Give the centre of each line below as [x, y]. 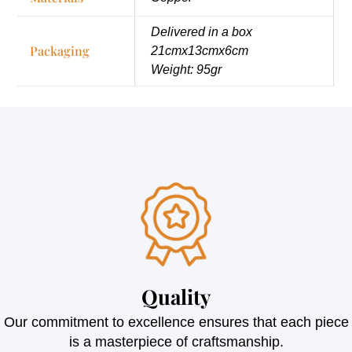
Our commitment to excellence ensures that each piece [176, 323]
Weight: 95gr [187, 69]
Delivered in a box [202, 31]
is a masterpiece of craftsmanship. [176, 342]
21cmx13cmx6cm [200, 50]
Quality [176, 297]
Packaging [60, 50]
